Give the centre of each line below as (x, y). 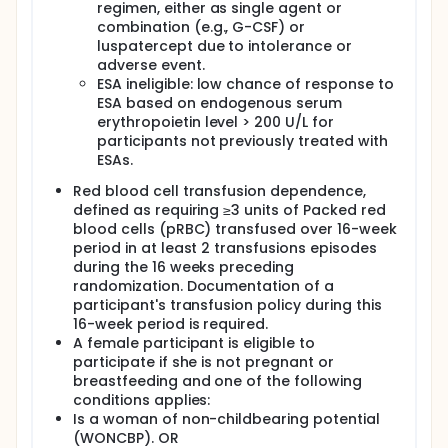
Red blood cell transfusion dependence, (219, 191)
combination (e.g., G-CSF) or (201, 27)
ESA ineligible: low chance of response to (245, 84)
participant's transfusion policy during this (227, 305)
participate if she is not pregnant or (203, 362)
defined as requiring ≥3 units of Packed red (229, 210)
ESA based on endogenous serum (220, 103)
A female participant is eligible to (194, 343)
